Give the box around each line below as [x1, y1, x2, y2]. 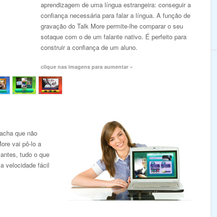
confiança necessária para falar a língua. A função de [41, 11, 190, 20]
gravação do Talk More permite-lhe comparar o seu [41, 21, 183, 31]
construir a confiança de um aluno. [41, 43, 138, 52]
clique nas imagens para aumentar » [41, 63, 133, 70]
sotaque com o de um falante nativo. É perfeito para [41, 32, 186, 41]
